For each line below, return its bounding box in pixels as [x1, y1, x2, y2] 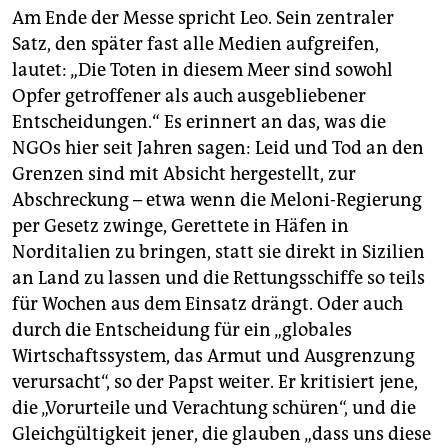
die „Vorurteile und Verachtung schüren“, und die [12, 397, 416, 420]
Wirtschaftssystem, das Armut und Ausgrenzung [12, 345, 415, 368]
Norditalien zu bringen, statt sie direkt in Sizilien [12, 241, 425, 264]
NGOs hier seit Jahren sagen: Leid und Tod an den [12, 137, 424, 160]
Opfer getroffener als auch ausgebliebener [12, 85, 366, 108]
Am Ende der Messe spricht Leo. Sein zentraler [12, 7, 394, 30]
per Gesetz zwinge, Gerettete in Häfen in [12, 215, 349, 238]
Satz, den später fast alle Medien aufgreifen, [12, 33, 379, 56]
